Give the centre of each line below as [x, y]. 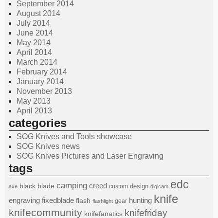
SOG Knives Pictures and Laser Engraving [90, 156]
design [139, 186]
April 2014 [34, 52]
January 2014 [40, 81]
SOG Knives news [48, 146]
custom [118, 186]
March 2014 [37, 62]
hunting [140, 200]
